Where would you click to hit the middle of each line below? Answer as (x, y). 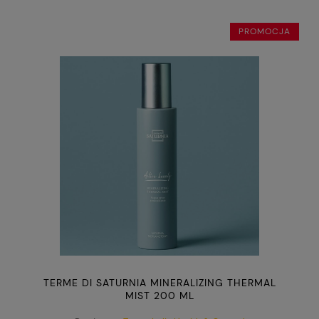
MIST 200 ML (159, 296)
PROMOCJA (264, 32)
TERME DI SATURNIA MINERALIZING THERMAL (159, 283)
